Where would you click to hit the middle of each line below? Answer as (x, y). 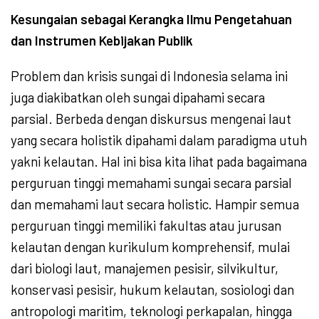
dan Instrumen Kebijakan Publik (102, 41)
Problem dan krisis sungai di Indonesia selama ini (149, 76)
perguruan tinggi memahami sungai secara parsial (151, 183)
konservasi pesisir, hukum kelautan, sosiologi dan (152, 290)
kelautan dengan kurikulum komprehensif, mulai (150, 247)
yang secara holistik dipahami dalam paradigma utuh (159, 140)
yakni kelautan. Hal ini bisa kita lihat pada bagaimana (159, 162)
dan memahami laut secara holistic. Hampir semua (155, 204)
